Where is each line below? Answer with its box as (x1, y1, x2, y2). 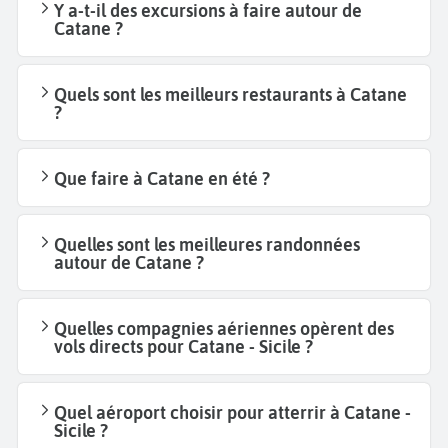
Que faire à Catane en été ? (54, 167, 270, 189)
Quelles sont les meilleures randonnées (54, 233, 360, 255)
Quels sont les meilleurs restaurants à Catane (54, 83, 407, 105)
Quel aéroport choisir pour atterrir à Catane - (54, 401, 411, 423)
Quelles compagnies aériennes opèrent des (54, 317, 394, 339)
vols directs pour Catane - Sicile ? (54, 335, 313, 357)
